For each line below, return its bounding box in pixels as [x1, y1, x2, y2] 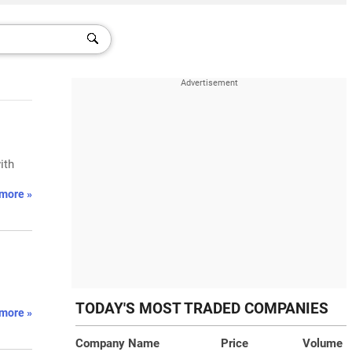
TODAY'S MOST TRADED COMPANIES [75, 300, 328, 317]
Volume [302, 336, 343, 350]
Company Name [75, 336, 159, 350]
